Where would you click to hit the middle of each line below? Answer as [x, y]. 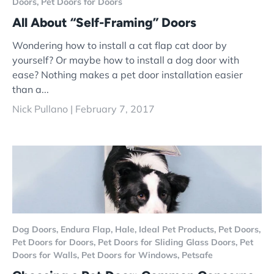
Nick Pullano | [44, 109]
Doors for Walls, [47, 255]
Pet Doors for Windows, [131, 255]
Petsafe [197, 255]
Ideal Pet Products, [179, 230]
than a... [31, 89]
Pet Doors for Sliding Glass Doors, [169, 243]
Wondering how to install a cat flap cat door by [120, 45]
